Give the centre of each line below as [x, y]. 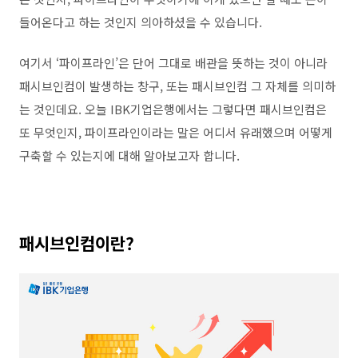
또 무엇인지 [49, 132]
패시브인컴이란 [72, 243]
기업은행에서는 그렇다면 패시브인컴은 [229, 109]
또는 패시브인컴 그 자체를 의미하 [251, 86]
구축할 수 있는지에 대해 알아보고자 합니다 [128, 155]
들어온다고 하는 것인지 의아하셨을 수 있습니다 [139, 22]
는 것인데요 [49, 109]
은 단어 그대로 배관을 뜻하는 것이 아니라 [223, 63]
